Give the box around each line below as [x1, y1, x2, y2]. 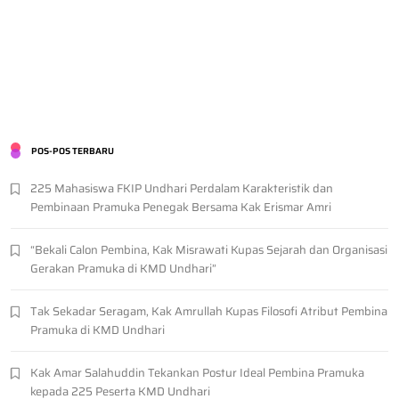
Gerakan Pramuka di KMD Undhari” [30, 259, 216, 279]
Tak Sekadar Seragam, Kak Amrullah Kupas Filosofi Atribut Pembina [30, 302, 387, 322]
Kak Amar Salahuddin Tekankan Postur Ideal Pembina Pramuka [30, 363, 364, 383]
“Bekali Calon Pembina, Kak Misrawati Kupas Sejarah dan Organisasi [30, 240, 387, 260]
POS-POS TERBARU [31, 144, 114, 159]
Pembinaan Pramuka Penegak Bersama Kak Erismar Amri [30, 198, 331, 217]
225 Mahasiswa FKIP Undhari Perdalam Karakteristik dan [30, 179, 333, 199]
